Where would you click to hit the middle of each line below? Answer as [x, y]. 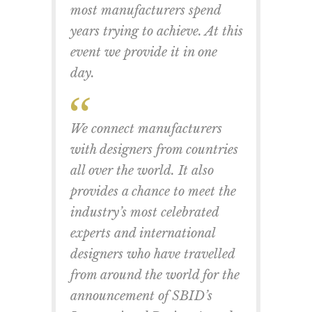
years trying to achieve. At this [157, 31]
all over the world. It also [142, 170]
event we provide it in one [144, 52]
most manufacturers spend [146, 10]
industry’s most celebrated [145, 212]
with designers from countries [154, 149]
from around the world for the [155, 275]
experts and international [143, 233]
